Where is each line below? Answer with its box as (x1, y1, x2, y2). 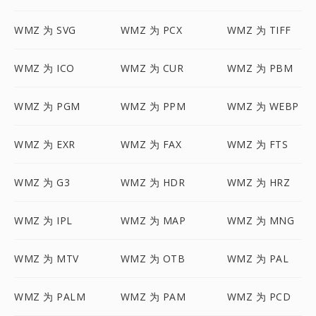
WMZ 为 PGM (14, 99, 80, 113)
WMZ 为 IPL (14, 214, 73, 227)
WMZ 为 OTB (120, 252, 186, 265)
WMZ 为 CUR (120, 61, 184, 75)
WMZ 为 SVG (14, 23, 76, 37)
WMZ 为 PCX (120, 23, 183, 37)
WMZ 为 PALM (14, 290, 85, 303)
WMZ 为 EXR (14, 138, 75, 151)
